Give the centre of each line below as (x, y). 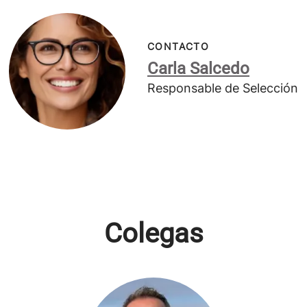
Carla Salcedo (198, 69)
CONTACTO (179, 46)
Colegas (153, 233)
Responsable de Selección (223, 88)
